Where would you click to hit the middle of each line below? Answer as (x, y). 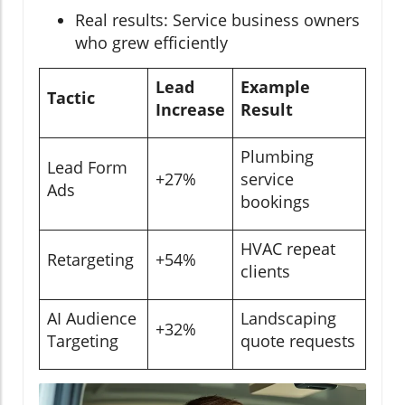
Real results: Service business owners (217, 20)
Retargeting (90, 260)
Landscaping (288, 319)
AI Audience (92, 319)
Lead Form (87, 168)
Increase (190, 110)
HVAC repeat (288, 249)
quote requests (298, 341)
